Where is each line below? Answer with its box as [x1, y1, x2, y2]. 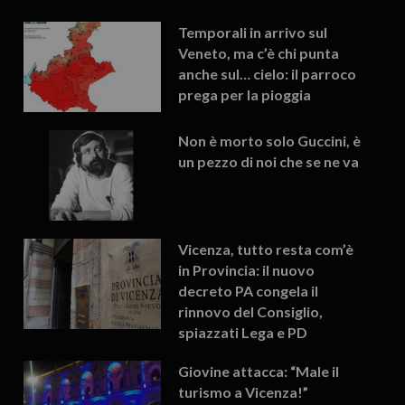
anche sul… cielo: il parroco [178, 64, 357, 82]
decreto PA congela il [178, 281, 319, 299]
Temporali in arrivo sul [178, 23, 328, 41]
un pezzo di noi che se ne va [178, 152, 360, 170]
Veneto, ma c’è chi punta [178, 43, 340, 61]
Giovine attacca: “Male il [178, 362, 340, 380]
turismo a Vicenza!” [178, 382, 309, 400]
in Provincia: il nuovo [178, 260, 316, 278]
